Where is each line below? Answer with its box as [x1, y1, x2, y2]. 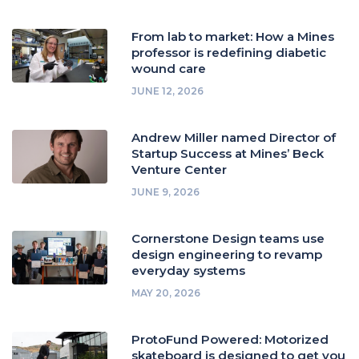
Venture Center [131, 162, 228, 177]
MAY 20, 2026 [131, 287, 201, 299]
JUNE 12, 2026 [131, 85, 204, 97]
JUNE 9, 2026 [131, 186, 200, 198]
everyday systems [131, 263, 246, 278]
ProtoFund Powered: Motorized [131, 332, 329, 347]
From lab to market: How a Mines [131, 29, 335, 44]
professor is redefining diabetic [131, 45, 327, 60]
